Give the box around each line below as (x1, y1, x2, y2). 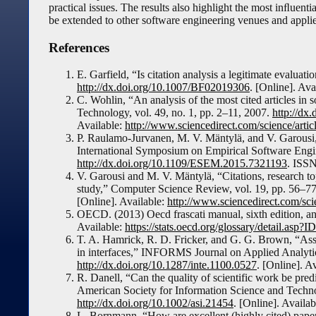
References (49, 39, 109, 55)
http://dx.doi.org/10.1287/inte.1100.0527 (77, 259, 257, 272)
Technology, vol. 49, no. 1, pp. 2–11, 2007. (77, 107, 272, 119)
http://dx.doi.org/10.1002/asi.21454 (77, 297, 233, 310)
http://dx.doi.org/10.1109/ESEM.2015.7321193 (77, 157, 287, 170)
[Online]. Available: (77, 195, 167, 208)
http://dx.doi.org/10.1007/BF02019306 (77, 81, 250, 94)
